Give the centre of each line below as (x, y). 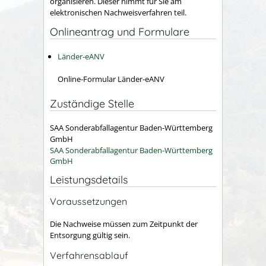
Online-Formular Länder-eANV (111, 79)
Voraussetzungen (88, 201)
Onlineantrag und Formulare (120, 32)
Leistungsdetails (89, 179)
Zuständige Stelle (92, 103)
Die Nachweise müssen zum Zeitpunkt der (124, 224)
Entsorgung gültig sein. (90, 235)
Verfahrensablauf (89, 255)
